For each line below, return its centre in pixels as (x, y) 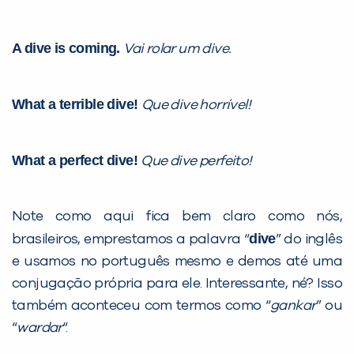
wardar (40, 328)
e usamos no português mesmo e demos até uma (177, 261)
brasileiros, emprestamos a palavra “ (131, 239)
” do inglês (309, 239)
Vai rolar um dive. (179, 49)
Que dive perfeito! (196, 161)
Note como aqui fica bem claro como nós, (177, 216)
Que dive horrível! (196, 105)
